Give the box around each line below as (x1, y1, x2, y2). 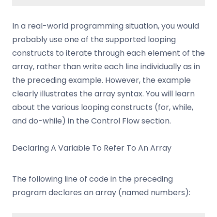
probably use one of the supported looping (12, 34, 176, 46)
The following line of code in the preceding (12, 173, 173, 185)
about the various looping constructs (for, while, (12, 102, 193, 113)
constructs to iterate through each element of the (12, 47, 205, 59)
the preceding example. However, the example (12, 75, 191, 86)
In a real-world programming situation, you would (12, 20, 199, 32)
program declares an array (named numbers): (12, 187, 190, 199)
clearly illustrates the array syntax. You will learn (12, 88, 195, 100)
